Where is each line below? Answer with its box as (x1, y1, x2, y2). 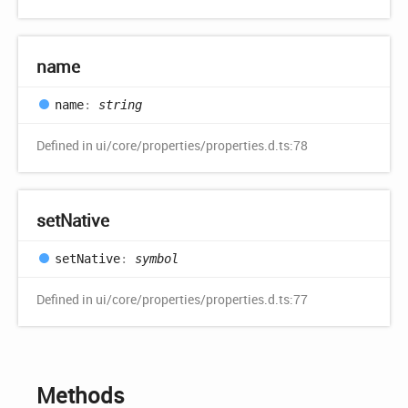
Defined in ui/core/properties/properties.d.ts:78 (36, 137, 308, 155)
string (98, 97, 142, 112)
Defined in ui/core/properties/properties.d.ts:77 (36, 291, 308, 309)
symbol (135, 250, 178, 266)
